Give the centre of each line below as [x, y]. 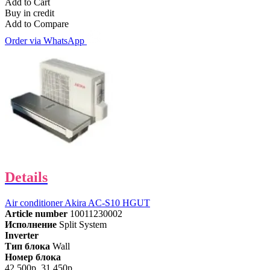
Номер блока [33, 257]
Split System [83, 224]
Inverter [22, 235]
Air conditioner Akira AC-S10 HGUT [77, 202]
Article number [36, 213]
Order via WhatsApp [46, 41]
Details [26, 177]
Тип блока [27, 246]
